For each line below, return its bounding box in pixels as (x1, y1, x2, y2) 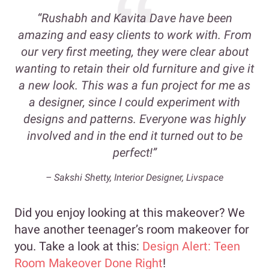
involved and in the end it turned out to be (26, 128, 243, 144)
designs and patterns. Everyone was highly (23, 112, 246, 127)
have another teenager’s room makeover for (14, 222, 249, 237)
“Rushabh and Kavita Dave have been (37, 11, 232, 26)
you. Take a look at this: (14, 239, 142, 254)
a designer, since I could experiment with (29, 95, 240, 110)
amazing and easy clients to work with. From (17, 28, 252, 43)
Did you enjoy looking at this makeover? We (14, 205, 245, 220)
